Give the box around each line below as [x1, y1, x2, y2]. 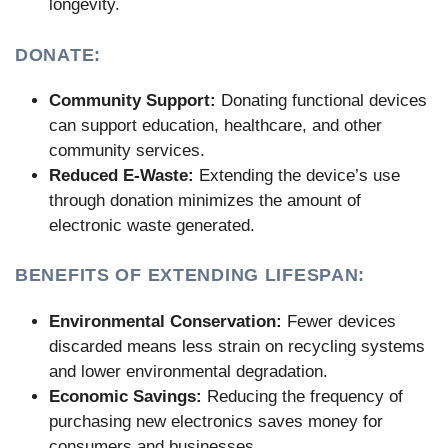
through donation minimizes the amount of [49, 190, 361, 210]
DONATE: [15, 44, 101, 65]
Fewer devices [282, 311, 396, 331]
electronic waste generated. [49, 215, 255, 235]
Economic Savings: [49, 386, 202, 406]
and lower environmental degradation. [49, 361, 328, 381]
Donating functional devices [216, 90, 427, 110]
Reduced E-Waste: [49, 165, 194, 185]
